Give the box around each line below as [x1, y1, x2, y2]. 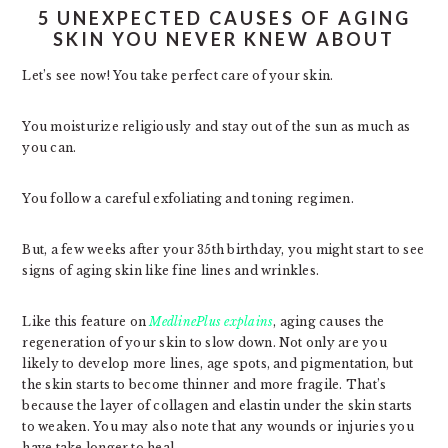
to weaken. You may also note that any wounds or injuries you [22, 419, 414, 434]
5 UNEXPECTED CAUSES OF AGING [37, 7, 411, 29]
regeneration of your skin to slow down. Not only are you [22, 335, 387, 350]
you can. [22, 140, 77, 155]
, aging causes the [273, 314, 385, 329]
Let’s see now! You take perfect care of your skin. [22, 68, 334, 83]
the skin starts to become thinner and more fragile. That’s [22, 377, 387, 392]
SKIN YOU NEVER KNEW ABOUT [53, 28, 395, 50]
